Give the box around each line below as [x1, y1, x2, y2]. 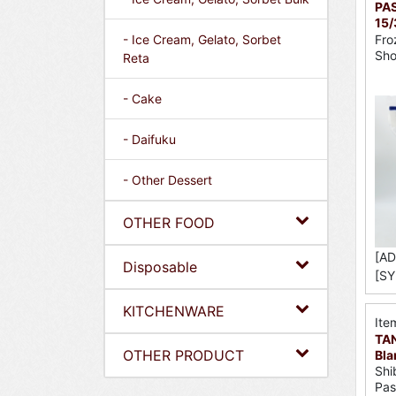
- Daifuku [123, 132, 176, 147]
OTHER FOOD [123, 214, 215, 232]
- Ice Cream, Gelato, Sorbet [123, 32, 281, 47]
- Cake [123, 91, 162, 106]
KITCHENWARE [123, 302, 225, 320]
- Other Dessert [123, 172, 212, 187]
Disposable [123, 258, 197, 276]
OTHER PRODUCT [123, 346, 244, 364]
